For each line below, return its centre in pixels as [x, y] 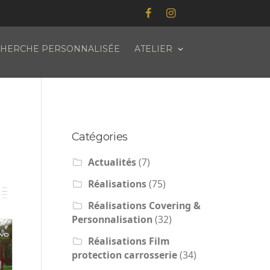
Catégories [99, 137]
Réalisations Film [129, 241]
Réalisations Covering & [144, 206]
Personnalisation [112, 220]
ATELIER [154, 49]
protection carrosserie [124, 255]
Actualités [112, 162]
